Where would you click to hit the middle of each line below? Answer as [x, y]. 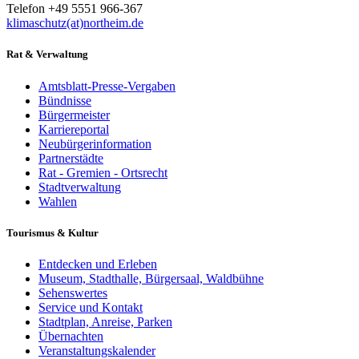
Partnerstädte [71, 158]
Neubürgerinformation [95, 143]
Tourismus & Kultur [52, 232]
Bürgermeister [74, 115]
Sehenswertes [73, 292]
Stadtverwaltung [80, 187]
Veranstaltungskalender [97, 350]
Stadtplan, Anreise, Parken [105, 321]
